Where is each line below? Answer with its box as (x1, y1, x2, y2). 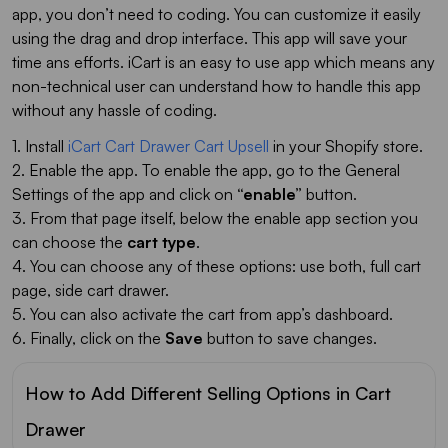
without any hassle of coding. (12, 100, 217, 121)
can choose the (12, 232, 127, 253)
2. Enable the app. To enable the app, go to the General (12, 160, 400, 181)
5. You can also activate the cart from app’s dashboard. (12, 304, 393, 325)
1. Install (12, 136, 68, 157)
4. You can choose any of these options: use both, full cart (12, 256, 421, 277)
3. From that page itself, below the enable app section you (12, 208, 418, 229)
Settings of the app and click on (12, 184, 237, 205)
